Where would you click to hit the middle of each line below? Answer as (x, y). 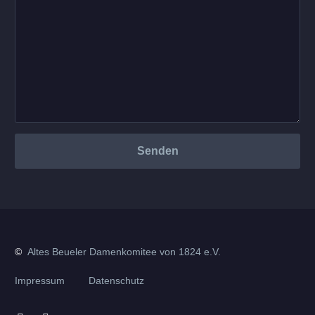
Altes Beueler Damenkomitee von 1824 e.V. (123, 252)
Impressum (40, 281)
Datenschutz (116, 281)
